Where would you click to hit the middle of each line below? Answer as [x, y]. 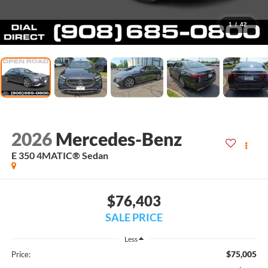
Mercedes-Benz [120, 139]
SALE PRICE [134, 217]
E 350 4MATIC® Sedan [60, 156]
